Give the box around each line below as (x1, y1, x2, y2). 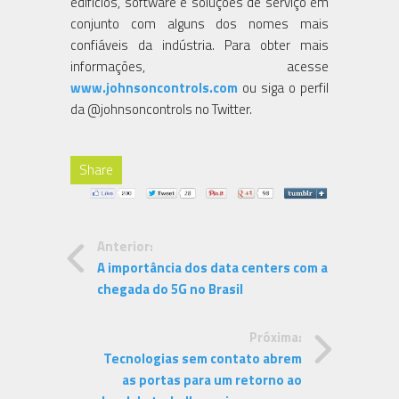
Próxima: (249, 327, 302, 348)
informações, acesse (70, 55, 329, 77)
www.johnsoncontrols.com (70, 77, 238, 98)
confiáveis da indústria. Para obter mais (70, 34, 329, 55)
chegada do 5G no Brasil (97, 279, 243, 300)
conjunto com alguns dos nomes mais (70, 12, 329, 34)
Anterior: (97, 236, 153, 257)
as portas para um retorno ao (122, 370, 302, 391)
